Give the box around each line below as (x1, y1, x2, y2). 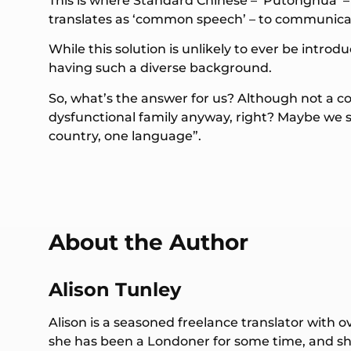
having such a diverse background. (49, 60, 272, 76)
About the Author (49, 228, 248, 255)
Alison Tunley (49, 277, 181, 301)
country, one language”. (49, 128, 201, 143)
